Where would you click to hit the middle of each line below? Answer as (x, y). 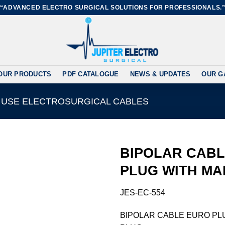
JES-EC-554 (143, 192)
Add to (86, 191)
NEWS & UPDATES (160, 74)
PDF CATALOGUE (91, 74)
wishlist (86, 200)
